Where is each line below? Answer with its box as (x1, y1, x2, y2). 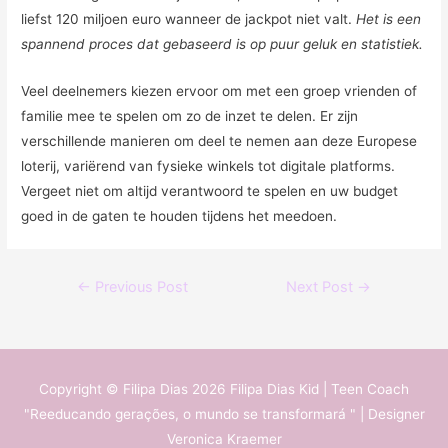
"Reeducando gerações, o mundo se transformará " (23, 406, 356, 423)
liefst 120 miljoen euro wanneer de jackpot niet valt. (21, 10, 357, 27)
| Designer (355, 406, 425, 423)
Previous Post (90, 277, 188, 296)
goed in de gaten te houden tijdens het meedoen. (21, 207, 338, 224)
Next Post (286, 277, 358, 296)
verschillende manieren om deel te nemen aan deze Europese (21, 132, 418, 149)
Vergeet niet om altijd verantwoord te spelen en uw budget (21, 182, 399, 199)
